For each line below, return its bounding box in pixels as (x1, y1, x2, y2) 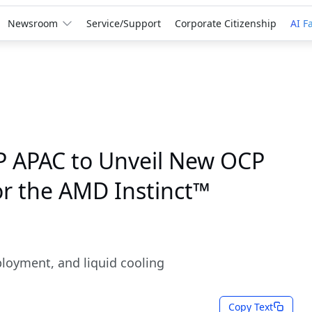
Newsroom (8, 17, 58, 30)
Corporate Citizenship (175, 17, 277, 30)
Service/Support (86, 17, 162, 30)
